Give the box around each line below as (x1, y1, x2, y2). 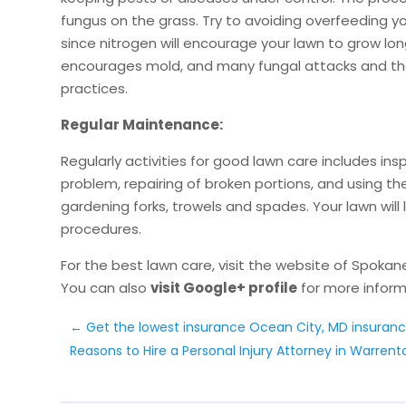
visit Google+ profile (150, 277, 298, 297)
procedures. (61, 218, 142, 238)
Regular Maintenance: (61, 114, 224, 134)
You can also (61, 277, 151, 297)
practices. (61, 78, 129, 98)
